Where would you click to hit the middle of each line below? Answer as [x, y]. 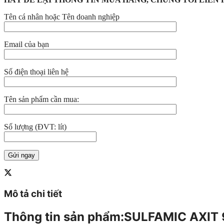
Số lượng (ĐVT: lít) [35, 127]
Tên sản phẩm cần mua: [41, 99]
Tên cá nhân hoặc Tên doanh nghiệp [62, 17]
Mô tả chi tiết [33, 194]
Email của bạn [26, 44]
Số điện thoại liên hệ [36, 72]
